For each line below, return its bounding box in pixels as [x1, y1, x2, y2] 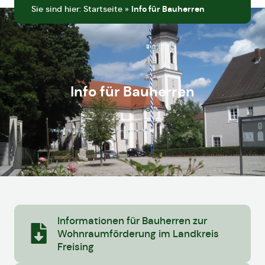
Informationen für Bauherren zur [57, 214, 207, 227]
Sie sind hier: [31, 4, 83, 14]
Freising [57, 240, 94, 253]
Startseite [83, 4, 122, 14]
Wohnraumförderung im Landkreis [57, 227, 219, 240]
